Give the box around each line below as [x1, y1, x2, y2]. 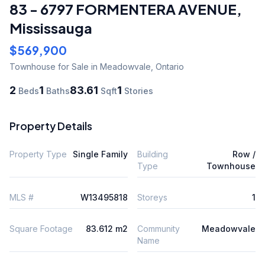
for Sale [56, 62, 89, 72]
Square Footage [9, 224, 73, 234]
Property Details [9, 119, 92, 132]
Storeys [137, 192, 167, 202]
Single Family [73, 149, 128, 159]
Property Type [9, 149, 67, 159]
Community [137, 224, 180, 234]
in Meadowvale [89, 62, 151, 72]
